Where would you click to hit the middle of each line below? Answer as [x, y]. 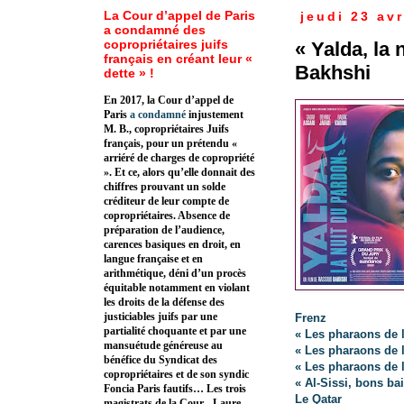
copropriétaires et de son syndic [176, 375]
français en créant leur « [178, 59]
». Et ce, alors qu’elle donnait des [179, 173]
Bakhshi [333, 72]
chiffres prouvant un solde [165, 187]
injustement [215, 115]
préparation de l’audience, [164, 230]
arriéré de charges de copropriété [179, 158]
